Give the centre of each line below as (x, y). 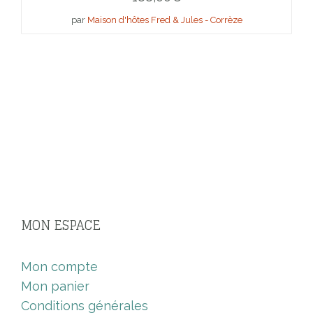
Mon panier (55, 286)
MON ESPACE (61, 225)
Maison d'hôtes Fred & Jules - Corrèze (165, 20)
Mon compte (59, 267)
